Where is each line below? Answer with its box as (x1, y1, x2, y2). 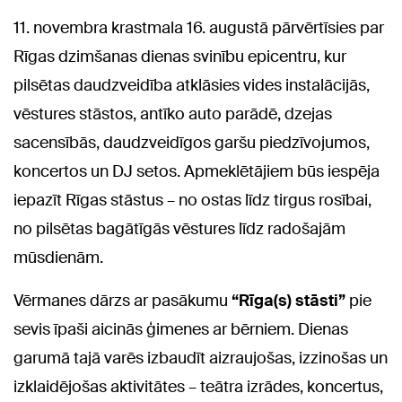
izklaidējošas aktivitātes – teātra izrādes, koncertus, (13, 376, 383, 398)
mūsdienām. (13, 247, 103, 269)
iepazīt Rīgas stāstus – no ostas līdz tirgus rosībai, (13, 189, 371, 212)
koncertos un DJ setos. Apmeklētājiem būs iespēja (13, 161, 380, 183)
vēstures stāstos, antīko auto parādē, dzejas (13, 103, 332, 126)
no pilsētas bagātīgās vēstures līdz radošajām (13, 218, 345, 240)
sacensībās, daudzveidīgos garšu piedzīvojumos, (13, 132, 370, 154)
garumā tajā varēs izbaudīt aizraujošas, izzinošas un (13, 347, 388, 370)
